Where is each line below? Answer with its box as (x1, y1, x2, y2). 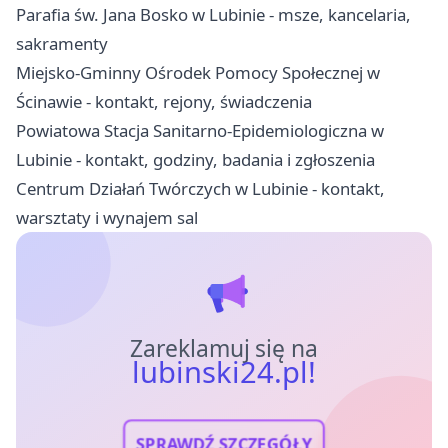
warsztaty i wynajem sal (16, 205, 198, 229)
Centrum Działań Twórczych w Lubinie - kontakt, (16, 176, 385, 200)
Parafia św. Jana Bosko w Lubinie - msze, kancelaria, (16, 2, 411, 26)
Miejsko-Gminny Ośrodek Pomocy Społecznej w (16, 60, 380, 84)
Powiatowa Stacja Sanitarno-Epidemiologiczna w (16, 118, 384, 142)
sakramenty (16, 31, 108, 55)
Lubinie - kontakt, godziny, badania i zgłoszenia (16, 147, 375, 171)
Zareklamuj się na (129, 332, 319, 364)
